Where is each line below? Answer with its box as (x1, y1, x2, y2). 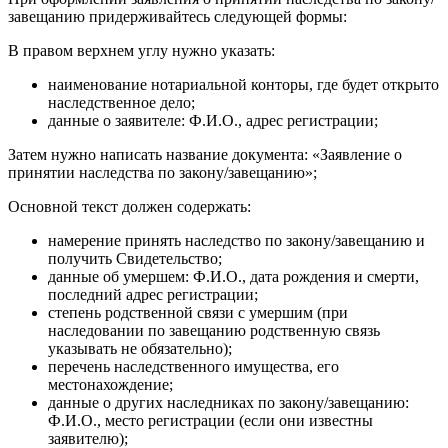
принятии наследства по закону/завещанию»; (8, 164, 317, 182)
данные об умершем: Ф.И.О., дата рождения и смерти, (48, 268, 419, 286)
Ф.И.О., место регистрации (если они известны (48, 412, 373, 430)
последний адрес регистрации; (48, 286, 258, 304)
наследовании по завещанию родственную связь (48, 322, 380, 340)
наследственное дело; (48, 94, 195, 112)
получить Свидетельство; (48, 250, 222, 268)
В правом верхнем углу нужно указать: (8, 42, 275, 60)
